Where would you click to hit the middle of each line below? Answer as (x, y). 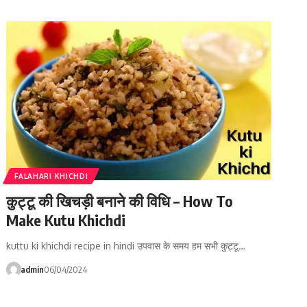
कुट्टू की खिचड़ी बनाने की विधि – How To (120, 200)
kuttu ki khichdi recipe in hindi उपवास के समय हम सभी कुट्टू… (126, 245)
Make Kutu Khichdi (66, 220)
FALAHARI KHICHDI (51, 176)
